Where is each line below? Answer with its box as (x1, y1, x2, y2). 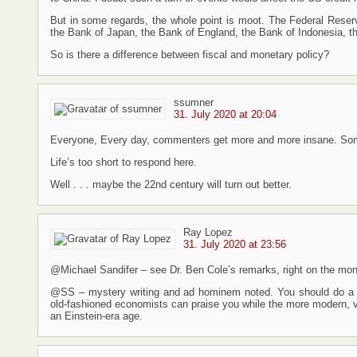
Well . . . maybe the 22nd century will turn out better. (50, 178, 292, 190)
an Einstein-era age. (50, 310, 143, 322)
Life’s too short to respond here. (50, 156, 197, 168)
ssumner (174, 96, 214, 108)
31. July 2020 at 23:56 (183, 238, 286, 250)
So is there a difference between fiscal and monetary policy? (50, 49, 329, 61)
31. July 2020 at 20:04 (174, 108, 277, 120)
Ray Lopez (183, 226, 233, 238)
